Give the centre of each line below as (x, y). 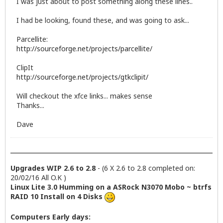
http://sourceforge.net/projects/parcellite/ (84, 48)
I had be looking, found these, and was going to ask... (103, 20)
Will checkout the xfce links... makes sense (84, 96)
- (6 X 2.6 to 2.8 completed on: (145, 168)
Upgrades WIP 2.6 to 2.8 (53, 168)
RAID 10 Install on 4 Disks (56, 196)
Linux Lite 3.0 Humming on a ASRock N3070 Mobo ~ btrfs (111, 187)
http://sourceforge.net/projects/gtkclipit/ (82, 77)
